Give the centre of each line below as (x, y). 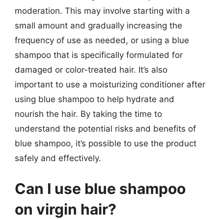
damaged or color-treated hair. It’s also (91, 70)
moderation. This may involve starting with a (102, 11)
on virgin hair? (66, 209)
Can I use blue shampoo (100, 188)
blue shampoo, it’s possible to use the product (106, 143)
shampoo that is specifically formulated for (99, 55)
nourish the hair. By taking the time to (88, 114)
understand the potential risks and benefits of (105, 129)
